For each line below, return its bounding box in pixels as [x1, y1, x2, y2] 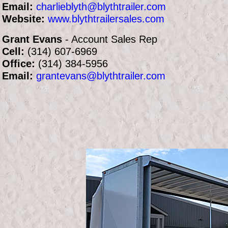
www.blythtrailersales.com [48, 13, 164, 25]
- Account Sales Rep [62, 34, 157, 45]
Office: [2, 58, 35, 70]
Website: [2, 13, 45, 25]
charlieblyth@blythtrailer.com [36, 1, 166, 13]
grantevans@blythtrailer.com [36, 70, 165, 82]
